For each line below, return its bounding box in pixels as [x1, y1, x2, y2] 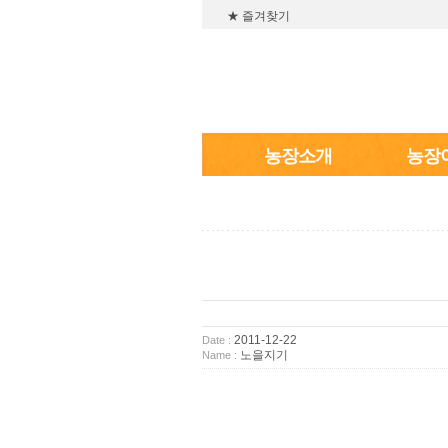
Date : [202, 333, 231, 346]
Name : [202, 348, 237, 361]
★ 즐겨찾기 [227, 9, 290, 24]
